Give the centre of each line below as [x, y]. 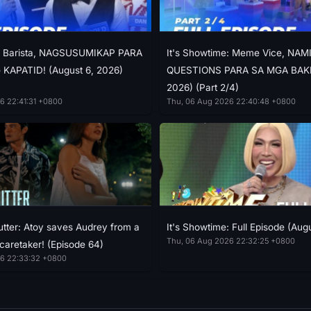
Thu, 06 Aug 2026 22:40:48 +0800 [231, 101]
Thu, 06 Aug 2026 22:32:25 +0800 [231, 241]
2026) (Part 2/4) [203, 87]
